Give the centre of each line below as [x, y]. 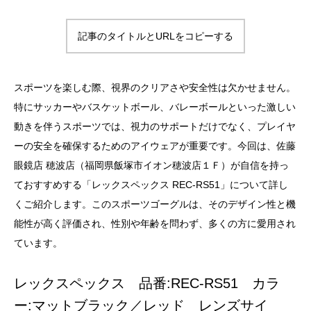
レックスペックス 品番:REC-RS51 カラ [147, 283]
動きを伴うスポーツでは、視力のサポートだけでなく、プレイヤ [155, 126]
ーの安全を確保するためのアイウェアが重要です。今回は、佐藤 [155, 146]
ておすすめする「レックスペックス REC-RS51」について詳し [151, 185]
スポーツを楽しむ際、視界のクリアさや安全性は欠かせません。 [155, 87]
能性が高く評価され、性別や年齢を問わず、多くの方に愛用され [155, 224]
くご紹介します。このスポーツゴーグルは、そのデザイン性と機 [155, 204]
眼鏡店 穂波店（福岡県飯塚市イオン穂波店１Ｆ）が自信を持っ [151, 165]
